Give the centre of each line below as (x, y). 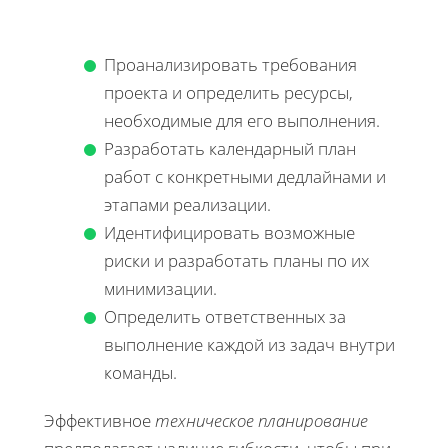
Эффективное (99, 420)
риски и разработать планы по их (236, 260)
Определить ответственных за (225, 316)
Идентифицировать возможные (229, 232)
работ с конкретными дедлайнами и (245, 176)
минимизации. (160, 288)
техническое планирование (261, 420)
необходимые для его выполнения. (242, 120)
